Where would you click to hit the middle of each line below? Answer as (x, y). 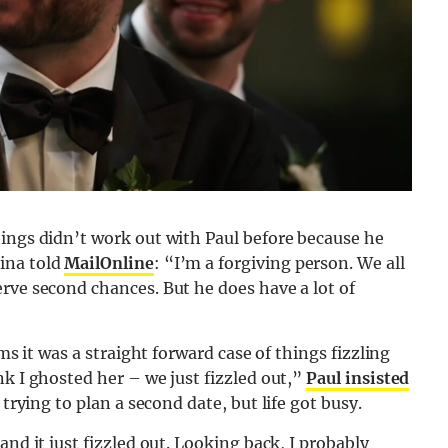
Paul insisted (358, 378)
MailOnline (109, 263)
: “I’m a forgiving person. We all (279, 263)
